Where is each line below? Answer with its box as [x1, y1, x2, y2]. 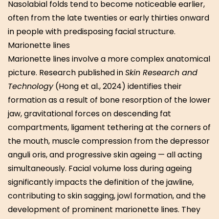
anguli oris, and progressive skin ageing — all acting [8, 149, 202, 160]
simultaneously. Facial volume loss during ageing [8, 163, 192, 174]
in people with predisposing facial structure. [8, 26, 175, 37]
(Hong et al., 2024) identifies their [53, 81, 182, 92]
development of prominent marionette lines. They [8, 204, 200, 215]
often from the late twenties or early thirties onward [8, 12, 209, 23]
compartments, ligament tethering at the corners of [8, 122, 211, 133]
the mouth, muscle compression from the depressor [8, 135, 210, 147]
